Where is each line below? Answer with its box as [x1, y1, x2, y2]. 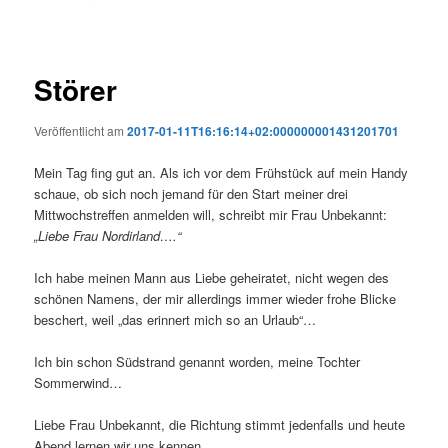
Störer [34, 69, 118, 111]
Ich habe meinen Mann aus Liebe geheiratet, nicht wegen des [34, 267, 390, 287]
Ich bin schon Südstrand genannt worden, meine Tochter [34, 351, 361, 371]
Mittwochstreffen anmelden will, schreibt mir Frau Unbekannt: [34, 204, 388, 224]
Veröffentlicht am [34, 122, 128, 140]
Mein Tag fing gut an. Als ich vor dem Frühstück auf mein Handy [34, 162, 409, 182]
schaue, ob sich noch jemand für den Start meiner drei [34, 183, 349, 203]
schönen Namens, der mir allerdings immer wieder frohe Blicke [34, 288, 397, 308]
